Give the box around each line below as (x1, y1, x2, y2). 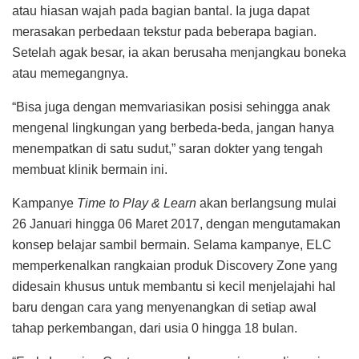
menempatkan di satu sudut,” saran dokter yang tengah (12, 141, 323, 155)
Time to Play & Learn (74, 196, 196, 210)
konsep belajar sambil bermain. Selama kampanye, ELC (12, 237, 332, 252)
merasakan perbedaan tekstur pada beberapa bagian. (12, 24, 317, 38)
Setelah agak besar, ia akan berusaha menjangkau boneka (12, 45, 346, 59)
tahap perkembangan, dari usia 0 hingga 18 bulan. (12, 321, 297, 335)
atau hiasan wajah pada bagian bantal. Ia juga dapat (12, 3, 309, 18)
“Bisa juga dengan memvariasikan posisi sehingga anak (12, 99, 330, 114)
